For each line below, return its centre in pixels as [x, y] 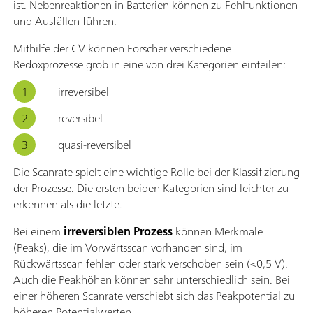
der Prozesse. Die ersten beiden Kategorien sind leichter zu [151, 188]
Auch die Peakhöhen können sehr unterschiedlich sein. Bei [152, 279]
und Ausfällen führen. [66, 21]
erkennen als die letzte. [68, 204]
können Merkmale [218, 231]
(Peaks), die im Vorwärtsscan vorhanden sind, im [128, 247]
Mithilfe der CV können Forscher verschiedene [122, 48]
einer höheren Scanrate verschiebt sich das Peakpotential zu [154, 295]
